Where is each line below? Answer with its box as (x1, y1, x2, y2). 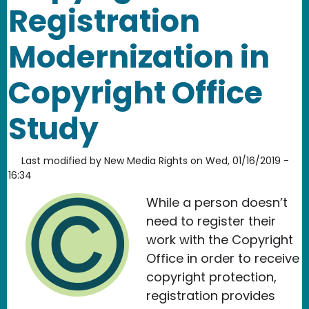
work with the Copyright (146, 231, 293, 249)
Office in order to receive (146, 250, 299, 268)
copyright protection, (146, 268, 277, 286)
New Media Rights (104, 154, 188, 168)
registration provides (146, 287, 275, 305)
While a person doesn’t (146, 194, 288, 212)
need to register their (146, 212, 276, 230)
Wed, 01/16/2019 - (206, 154, 289, 168)
